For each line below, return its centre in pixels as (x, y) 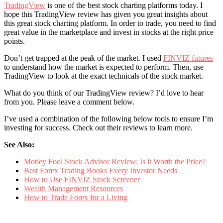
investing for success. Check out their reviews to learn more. (98, 128)
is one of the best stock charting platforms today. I (124, 5)
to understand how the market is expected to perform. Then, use (104, 67)
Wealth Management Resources (73, 189)
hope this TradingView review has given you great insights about (106, 14)
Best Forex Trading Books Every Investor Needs (101, 171)
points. (14, 41)
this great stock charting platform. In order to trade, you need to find (110, 23)
